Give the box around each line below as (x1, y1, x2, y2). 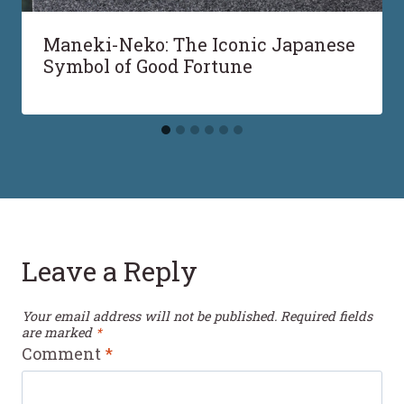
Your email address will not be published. (22, 307, 277, 325)
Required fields (280, 307, 372, 325)
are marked (22, 323, 96, 341)
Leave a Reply (22, 252, 197, 289)
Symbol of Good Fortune (43, 53, 252, 78)
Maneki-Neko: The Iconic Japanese (43, 32, 355, 56)
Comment (22, 343, 105, 365)
